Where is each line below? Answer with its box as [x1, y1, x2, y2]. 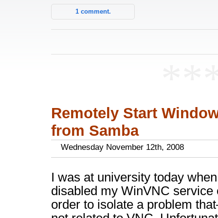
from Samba [51, 122, 139, 139]
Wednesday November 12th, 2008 [61, 143, 184, 152]
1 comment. [75, 8, 111, 15]
